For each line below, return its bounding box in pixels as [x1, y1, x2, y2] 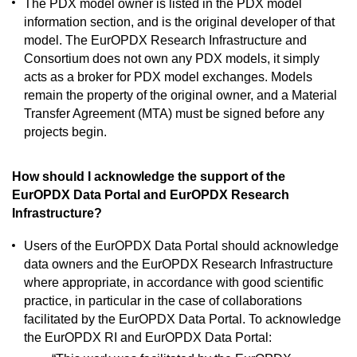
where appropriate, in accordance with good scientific [24, 275, 324, 289]
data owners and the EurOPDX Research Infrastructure [24, 257, 333, 271]
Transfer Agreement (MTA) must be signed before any [24, 106, 324, 120]
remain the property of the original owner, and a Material [24, 88, 337, 102]
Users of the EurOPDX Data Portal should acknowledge [24, 238, 339, 253]
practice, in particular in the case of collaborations [24, 293, 302, 308]
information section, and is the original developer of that [24, 14, 335, 29]
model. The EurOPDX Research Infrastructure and [24, 33, 307, 47]
